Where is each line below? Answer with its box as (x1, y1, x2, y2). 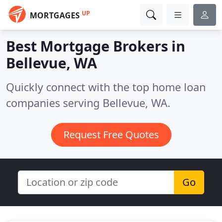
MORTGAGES (30, 10, 80, 21)
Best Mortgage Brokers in (6, 36, 185, 55)
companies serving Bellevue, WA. (6, 96, 170, 110)
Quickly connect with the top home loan (6, 80, 206, 94)
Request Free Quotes (63, 128, 159, 141)
